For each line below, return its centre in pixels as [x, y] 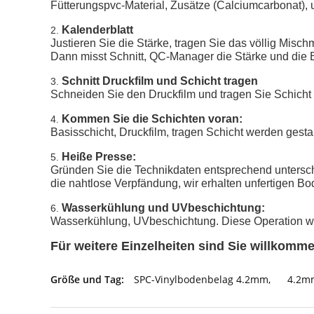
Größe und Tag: [87, 279]
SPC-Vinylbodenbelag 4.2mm [201, 279]
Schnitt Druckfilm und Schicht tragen [160, 81]
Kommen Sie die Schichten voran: [152, 119]
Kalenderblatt [97, 30]
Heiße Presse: [99, 157]
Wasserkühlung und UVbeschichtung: [163, 208]
